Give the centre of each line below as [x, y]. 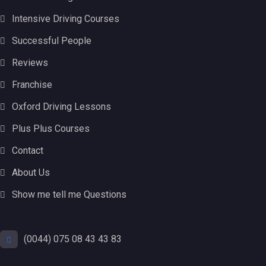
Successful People [52, 41]
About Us [31, 173]
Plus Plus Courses [51, 129]
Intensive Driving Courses [66, 19]
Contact [28, 151]
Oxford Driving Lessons [61, 107]
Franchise [32, 85]
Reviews [30, 63]
